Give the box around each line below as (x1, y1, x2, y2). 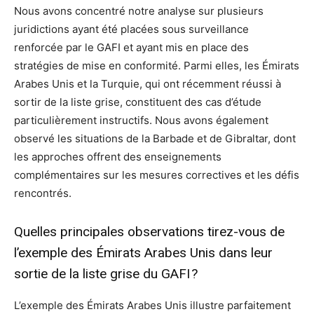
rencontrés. (14, 186, 71, 200)
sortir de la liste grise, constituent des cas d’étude (14, 95, 261, 109)
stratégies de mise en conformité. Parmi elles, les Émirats (14, 59, 299, 73)
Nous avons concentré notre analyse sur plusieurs (14, 4, 264, 18)
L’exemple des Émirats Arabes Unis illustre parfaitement (14, 299, 291, 313)
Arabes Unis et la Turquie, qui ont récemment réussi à (14, 77, 281, 91)
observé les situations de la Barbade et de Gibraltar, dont (14, 132, 296, 146)
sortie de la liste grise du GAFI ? (14, 266, 198, 282)
